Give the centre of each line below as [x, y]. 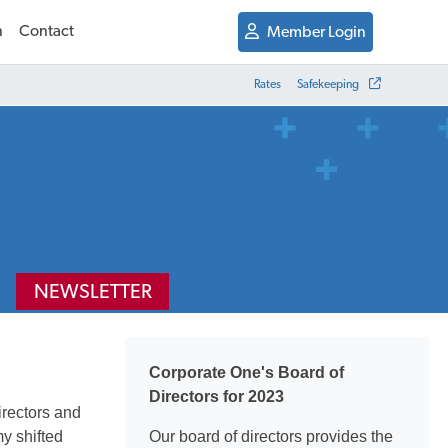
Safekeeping [328, 85]
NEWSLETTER [92, 292]
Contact [46, 32]
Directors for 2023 [216, 396]
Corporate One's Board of [246, 372]
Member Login [316, 33]
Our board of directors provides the [271, 436]
